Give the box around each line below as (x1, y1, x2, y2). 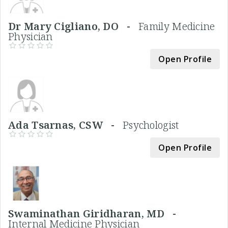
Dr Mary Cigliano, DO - (8, 19, 139, 33)
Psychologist (122, 118, 179, 132)
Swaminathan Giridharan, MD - (8, 206, 182, 220)
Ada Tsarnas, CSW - (8, 118, 123, 132)
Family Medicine (138, 19, 215, 33)
